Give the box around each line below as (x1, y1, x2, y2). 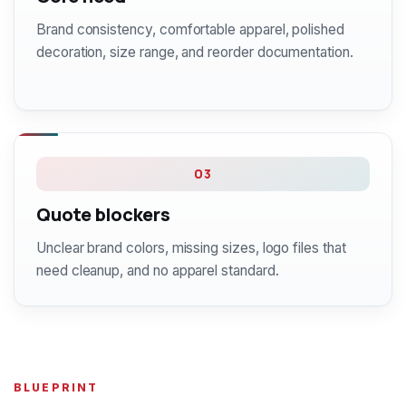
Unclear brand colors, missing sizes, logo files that (36, 239, 346, 256)
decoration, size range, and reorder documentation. (36, 43, 353, 61)
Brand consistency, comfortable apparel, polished (36, 21, 344, 38)
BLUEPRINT (14, 381, 99, 394)
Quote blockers (36, 202, 170, 227)
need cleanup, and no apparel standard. (36, 262, 279, 279)
